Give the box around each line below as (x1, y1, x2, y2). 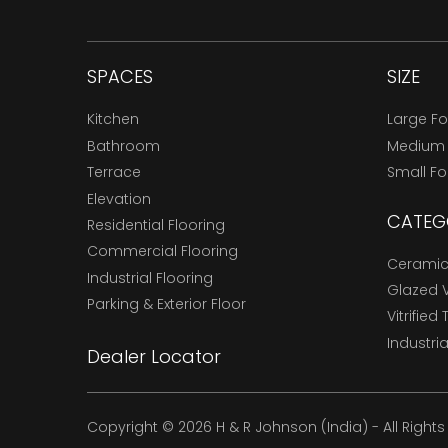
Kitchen (87, 109, 139, 130)
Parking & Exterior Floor (87, 294, 246, 315)
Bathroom (87, 135, 160, 156)
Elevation (87, 188, 151, 209)
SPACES (87, 64, 153, 90)
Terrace (87, 162, 141, 183)
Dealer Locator (87, 343, 221, 369)
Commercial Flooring (87, 241, 238, 262)
